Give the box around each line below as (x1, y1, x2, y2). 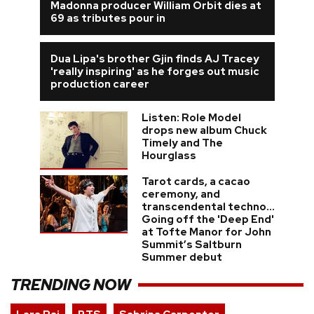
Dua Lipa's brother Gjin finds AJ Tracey (50, 52, 259, 67)
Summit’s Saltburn (141, 238, 242, 252)
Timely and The (141, 136, 223, 151)
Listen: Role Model (141, 111, 241, 125)
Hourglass (141, 149, 196, 163)
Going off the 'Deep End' (141, 212, 274, 227)
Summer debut (141, 250, 222, 265)
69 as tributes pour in (50, 11, 165, 26)
